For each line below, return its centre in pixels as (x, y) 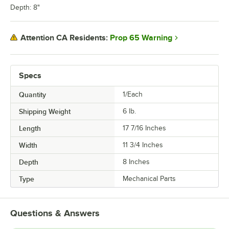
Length (30, 128)
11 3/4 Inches (143, 145)
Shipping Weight (45, 111)
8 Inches (136, 162)
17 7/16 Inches (144, 128)
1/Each (133, 94)
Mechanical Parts (149, 178)
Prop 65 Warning (141, 38)
